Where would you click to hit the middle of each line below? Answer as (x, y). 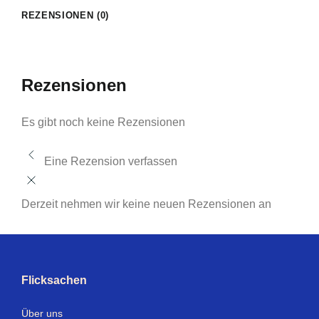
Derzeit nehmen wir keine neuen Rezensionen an (146, 204)
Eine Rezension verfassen (111, 162)
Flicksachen (54, 280)
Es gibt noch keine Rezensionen (103, 122)
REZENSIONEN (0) (65, 15)
